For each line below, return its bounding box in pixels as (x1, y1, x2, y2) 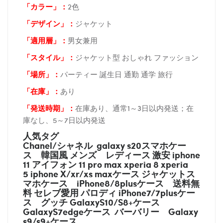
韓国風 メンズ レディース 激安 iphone (32, 147, 200, 161)
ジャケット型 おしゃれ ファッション (75, 51, 199, 63)
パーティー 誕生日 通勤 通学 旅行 (60, 68, 173, 80)
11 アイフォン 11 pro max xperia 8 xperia (23, 157, 188, 171)
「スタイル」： (23, 51, 75, 63)
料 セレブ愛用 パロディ (23, 185, 118, 199)
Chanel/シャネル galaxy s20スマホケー (23, 138, 186, 152)
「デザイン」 (23, 17, 68, 29)
